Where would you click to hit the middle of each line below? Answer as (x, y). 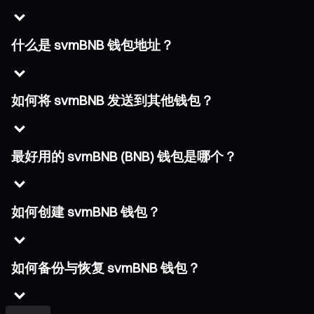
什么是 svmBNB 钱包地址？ (93, 45)
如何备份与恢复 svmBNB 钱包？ (106, 268)
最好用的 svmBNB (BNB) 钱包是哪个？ (124, 156)
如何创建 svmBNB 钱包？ (86, 212)
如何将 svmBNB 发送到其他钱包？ (112, 101)
